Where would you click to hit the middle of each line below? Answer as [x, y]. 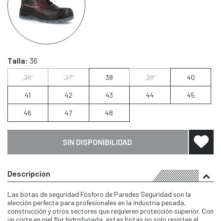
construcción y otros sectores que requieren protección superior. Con [110, 211]
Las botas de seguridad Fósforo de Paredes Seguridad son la [99, 194]
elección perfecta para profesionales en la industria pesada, [97, 202]
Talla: [18, 60]
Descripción [29, 173]
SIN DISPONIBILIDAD [98, 142]
